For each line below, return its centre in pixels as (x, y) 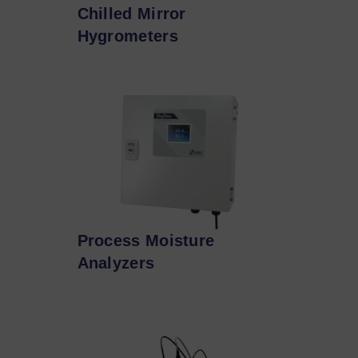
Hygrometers (127, 36)
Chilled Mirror (131, 13)
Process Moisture (146, 240)
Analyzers (116, 263)
